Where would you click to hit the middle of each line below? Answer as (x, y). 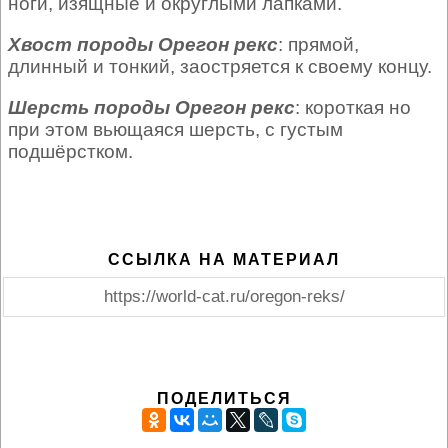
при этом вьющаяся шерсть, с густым (175, 130)
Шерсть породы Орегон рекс (151, 108)
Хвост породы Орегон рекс (143, 45)
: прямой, (318, 45)
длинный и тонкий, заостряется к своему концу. (220, 67)
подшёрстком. (70, 152)
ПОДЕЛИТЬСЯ (224, 399)
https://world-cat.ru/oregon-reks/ (224, 297)
